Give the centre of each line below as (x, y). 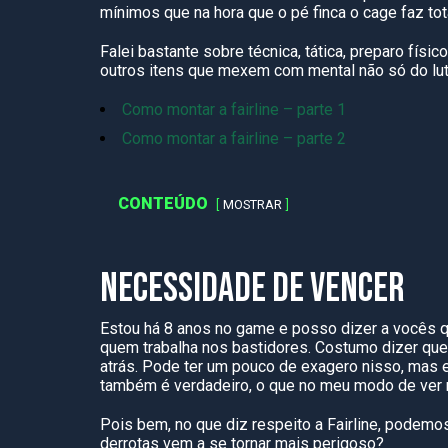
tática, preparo (354, 51)
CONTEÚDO (163, 203)
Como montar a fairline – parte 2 (234, 138)
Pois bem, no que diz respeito (207, 424)
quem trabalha (149, 347)
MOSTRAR (252, 204)
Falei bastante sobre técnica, (202, 51)
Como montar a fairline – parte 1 (234, 109)
